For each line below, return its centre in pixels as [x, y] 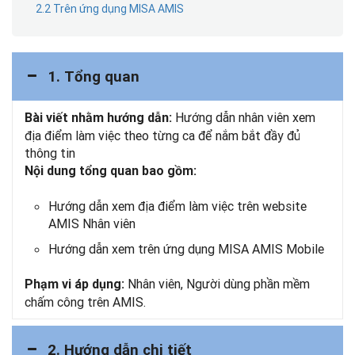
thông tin [50, 153]
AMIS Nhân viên [92, 223]
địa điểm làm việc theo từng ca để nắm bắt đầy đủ [162, 136]
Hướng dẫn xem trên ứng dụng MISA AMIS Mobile [186, 249]
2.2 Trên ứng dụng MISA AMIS [110, 9]
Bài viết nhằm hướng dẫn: [98, 118]
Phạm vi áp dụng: [74, 284]
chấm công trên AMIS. [85, 302]
